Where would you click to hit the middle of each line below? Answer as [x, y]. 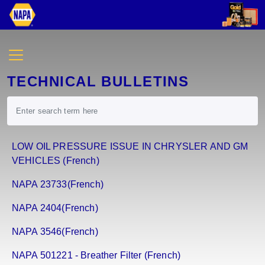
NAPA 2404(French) [55, 208]
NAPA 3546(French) [55, 232]
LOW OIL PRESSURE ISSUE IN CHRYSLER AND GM [130, 147]
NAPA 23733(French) [58, 185]
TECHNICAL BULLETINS [98, 82]
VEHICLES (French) [56, 161]
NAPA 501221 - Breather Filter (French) [96, 256]
